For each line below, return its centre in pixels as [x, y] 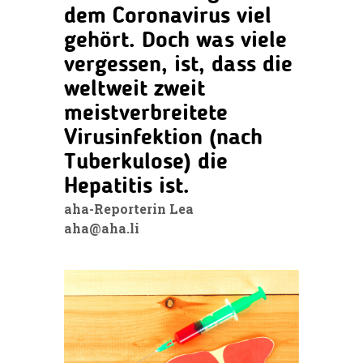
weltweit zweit [135, 90]
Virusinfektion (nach [163, 138]
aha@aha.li [102, 228]
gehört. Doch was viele [175, 41]
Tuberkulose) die [146, 162]
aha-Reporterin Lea [130, 208]
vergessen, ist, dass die [178, 65]
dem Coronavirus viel [168, 17]
